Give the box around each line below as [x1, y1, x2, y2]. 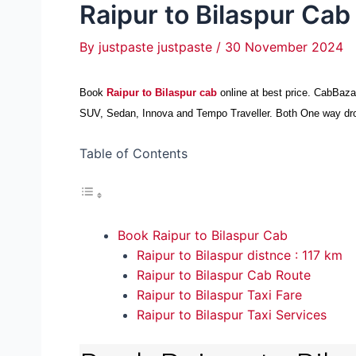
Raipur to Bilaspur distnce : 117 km [137, 246, 342, 263]
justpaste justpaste [99, 39, 216, 55]
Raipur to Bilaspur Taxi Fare [137, 286, 302, 303]
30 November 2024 [225, 39, 343, 55]
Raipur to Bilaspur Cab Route [137, 266, 311, 283]
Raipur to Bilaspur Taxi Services [137, 306, 327, 323]
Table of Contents [79, 145, 188, 161]
